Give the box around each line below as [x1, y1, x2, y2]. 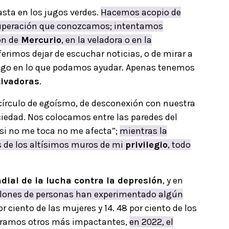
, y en [163, 174, 183, 186]
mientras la [120, 125, 167, 136]
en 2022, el [129, 216, 173, 227]
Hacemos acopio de [101, 6, 181, 18]
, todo [168, 139, 191, 150]
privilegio [125, 139, 168, 150]
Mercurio [18, 34, 61, 45]
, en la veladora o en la [61, 34, 152, 45]
